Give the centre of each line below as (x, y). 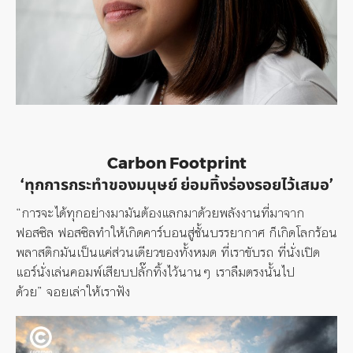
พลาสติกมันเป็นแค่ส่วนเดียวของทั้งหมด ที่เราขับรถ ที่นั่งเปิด (168, 252)
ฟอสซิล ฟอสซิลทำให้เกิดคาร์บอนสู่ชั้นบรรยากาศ (142, 232)
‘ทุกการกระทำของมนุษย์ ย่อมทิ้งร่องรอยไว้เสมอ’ (176, 184)
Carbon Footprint (176, 163)
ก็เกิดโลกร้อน (303, 232)
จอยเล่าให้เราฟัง (88, 291)
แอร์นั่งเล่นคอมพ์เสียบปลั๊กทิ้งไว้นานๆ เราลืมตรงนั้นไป (155, 271)
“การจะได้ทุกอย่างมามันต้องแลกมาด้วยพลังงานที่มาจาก (160, 212)
